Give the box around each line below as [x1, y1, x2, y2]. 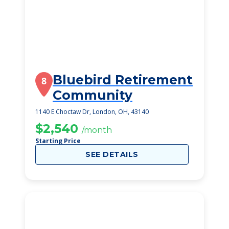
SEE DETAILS [85, 150, 139, 159]
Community [53, 87, 132, 103]
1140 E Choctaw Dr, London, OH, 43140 [35, 107, 149, 116]
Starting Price [35, 136, 81, 145]
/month [82, 125, 112, 135]
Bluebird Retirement [53, 72, 193, 87]
